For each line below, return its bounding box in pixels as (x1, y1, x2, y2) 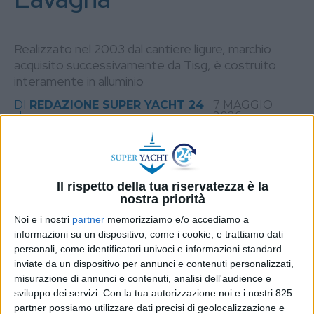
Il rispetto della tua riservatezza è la (56, 179, 268, 193)
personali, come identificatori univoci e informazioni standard (14, 243, 282, 254)
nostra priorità (119, 191, 205, 206)
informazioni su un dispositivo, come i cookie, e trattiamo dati (14, 228, 283, 240)
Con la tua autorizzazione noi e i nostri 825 (103, 287, 292, 299)
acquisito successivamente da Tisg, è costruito (14, 57, 276, 73)
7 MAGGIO (212, 98, 273, 111)
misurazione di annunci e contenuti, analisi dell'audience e (14, 272, 271, 284)
